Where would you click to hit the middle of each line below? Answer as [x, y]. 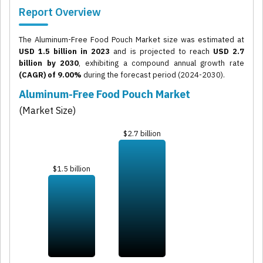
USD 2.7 [229, 52]
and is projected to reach [161, 52]
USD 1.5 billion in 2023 [65, 52]
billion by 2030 [49, 63]
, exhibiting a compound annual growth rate [161, 63]
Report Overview [60, 12]
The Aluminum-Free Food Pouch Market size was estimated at [131, 40]
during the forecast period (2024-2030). [153, 75]
